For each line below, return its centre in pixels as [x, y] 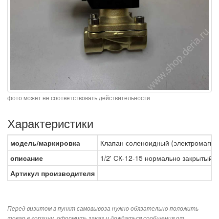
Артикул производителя [53, 173]
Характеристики [50, 123]
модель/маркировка [45, 142]
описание [27, 158]
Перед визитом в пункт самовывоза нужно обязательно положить [103, 208]
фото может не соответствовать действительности [79, 97]
